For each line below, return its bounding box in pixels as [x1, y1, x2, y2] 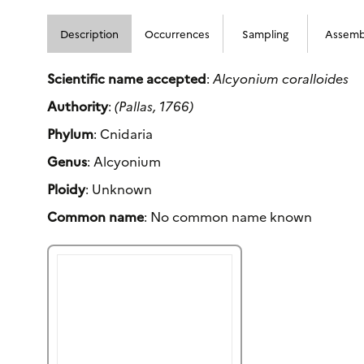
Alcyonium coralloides [213, 68, 349, 87]
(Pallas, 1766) [115, 96, 194, 115]
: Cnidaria [93, 123, 154, 142]
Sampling [242, 26, 289, 41]
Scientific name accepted [47, 68, 207, 87]
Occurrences [145, 26, 210, 41]
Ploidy [47, 179, 86, 197]
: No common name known [144, 206, 313, 225]
